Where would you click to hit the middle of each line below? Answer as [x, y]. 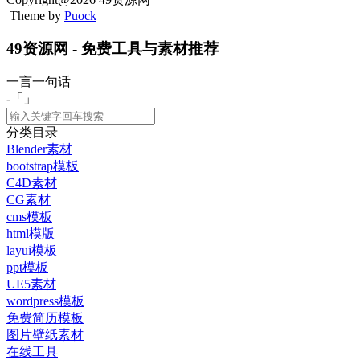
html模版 [31, 234]
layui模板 [32, 251]
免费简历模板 [45, 318]
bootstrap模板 [43, 166]
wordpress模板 [45, 301]
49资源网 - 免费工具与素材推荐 [112, 48]
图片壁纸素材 [45, 335]
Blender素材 [39, 149]
